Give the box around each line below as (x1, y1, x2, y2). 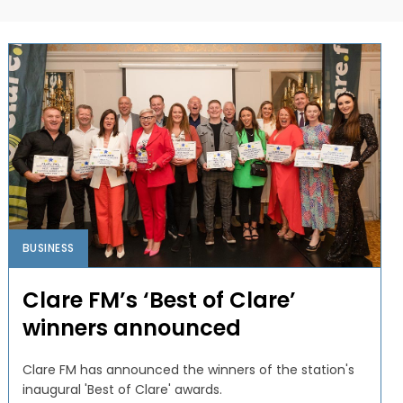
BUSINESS (22, 239, 75, 255)
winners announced (22, 312, 241, 343)
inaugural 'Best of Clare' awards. (22, 380, 222, 399)
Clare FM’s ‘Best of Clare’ (22, 284, 296, 315)
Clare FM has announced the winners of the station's (22, 360, 354, 379)
